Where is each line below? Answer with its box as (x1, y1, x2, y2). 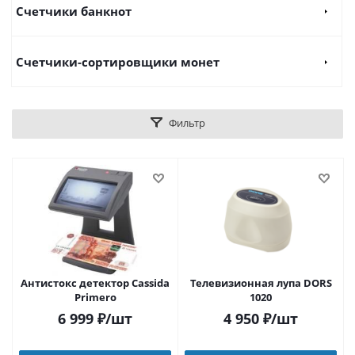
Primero (74, 290, 116, 304)
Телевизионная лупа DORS (189, 276, 332, 290)
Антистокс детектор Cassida (21, 276, 170, 290)
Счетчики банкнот (16, 3, 132, 19)
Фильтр (168, 116, 205, 130)
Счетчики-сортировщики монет (16, 54, 219, 70)
